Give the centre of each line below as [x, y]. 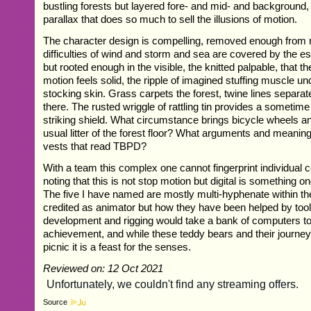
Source [56, 302]
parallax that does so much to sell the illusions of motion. [170, 19]
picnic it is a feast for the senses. [117, 246]
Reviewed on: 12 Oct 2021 [103, 268]
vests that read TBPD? [95, 146]
